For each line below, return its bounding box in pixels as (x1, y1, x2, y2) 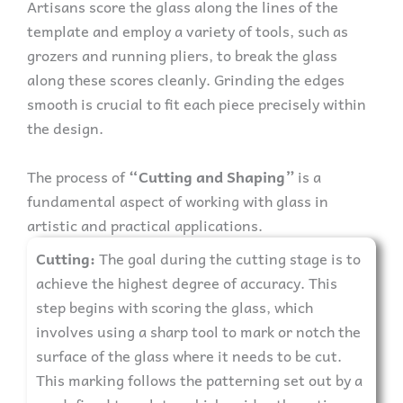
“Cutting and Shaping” (129, 164, 294, 188)
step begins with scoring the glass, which (36, 294, 313, 318)
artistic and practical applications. (27, 212, 263, 237)
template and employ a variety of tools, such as (27, 18, 348, 42)
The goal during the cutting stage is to (95, 246, 361, 270)
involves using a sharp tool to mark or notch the (36, 318, 361, 343)
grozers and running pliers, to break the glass (27, 42, 337, 67)
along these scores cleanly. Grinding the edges (27, 67, 345, 91)
